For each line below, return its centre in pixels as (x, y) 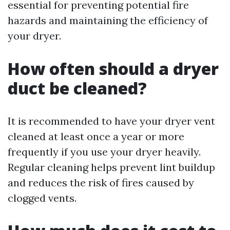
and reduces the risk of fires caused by (101, 183)
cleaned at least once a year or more (96, 137)
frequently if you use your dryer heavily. (104, 152)
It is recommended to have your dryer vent (111, 121)
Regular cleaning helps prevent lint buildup (111, 167)
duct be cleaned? (77, 88)
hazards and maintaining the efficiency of (108, 21)
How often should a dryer (113, 69)
